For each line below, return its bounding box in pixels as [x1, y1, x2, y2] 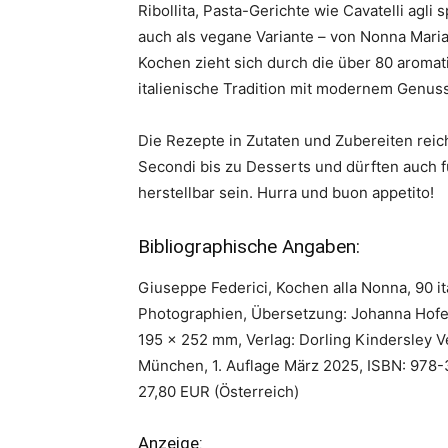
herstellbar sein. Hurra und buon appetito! [138, 183, 434, 202]
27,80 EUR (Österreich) [138, 382, 299, 401]
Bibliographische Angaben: [138, 235, 360, 258]
